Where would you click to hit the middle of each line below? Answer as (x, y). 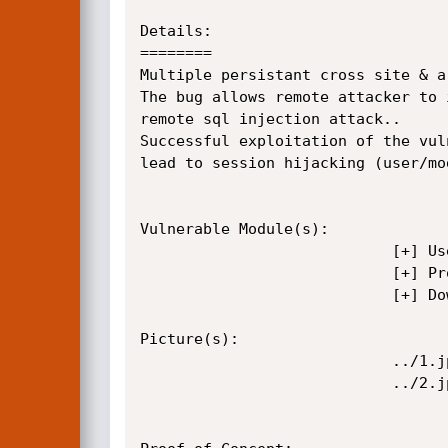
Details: (175, 31)
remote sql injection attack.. (270, 119)
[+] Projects (265, 273)
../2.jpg (265, 383)
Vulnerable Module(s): (234, 229)
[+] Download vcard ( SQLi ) (265, 295)
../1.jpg (265, 361)
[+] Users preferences (265, 251)
